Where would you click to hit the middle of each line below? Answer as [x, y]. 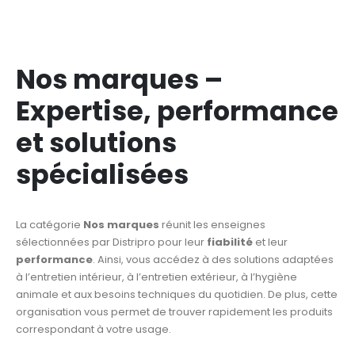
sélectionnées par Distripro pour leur [111, 242]
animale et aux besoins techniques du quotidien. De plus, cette [177, 294]
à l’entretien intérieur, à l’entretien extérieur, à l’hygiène [157, 277]
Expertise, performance [177, 111]
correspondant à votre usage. [94, 329]
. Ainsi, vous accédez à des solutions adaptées [213, 259]
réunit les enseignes [212, 224]
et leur [270, 242]
